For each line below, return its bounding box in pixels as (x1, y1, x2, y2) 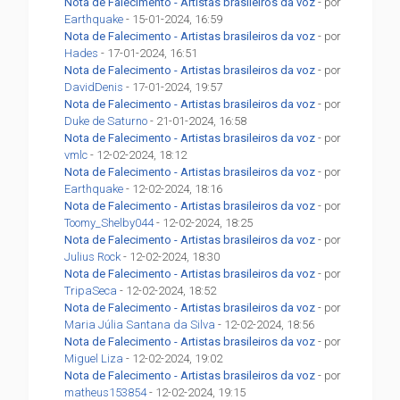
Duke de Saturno (64, 114, 148, 129)
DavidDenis (64, 80, 124, 95)
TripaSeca (64, 284, 118, 298)
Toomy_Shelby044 (64, 216, 154, 230)
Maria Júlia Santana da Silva (64, 318, 216, 332)
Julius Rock (64, 250, 121, 264)
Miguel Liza (64, 352, 124, 366)
